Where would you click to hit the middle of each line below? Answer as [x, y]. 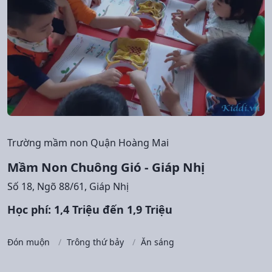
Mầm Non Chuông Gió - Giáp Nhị [106, 167]
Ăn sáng [158, 242]
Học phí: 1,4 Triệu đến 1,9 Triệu [90, 209]
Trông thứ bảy [95, 242]
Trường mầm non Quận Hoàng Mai [88, 142]
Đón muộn [29, 242]
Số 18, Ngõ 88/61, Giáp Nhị [68, 186]
